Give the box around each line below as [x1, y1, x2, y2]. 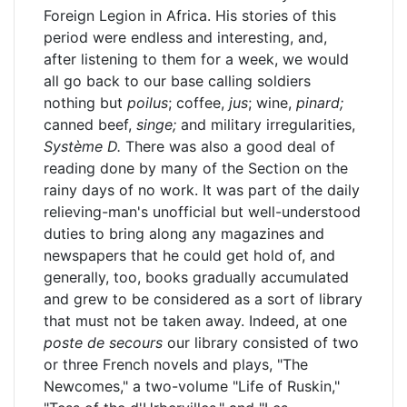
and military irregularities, [176, 115, 355, 134]
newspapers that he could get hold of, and [44, 246, 335, 264]
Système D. [44, 137, 121, 155]
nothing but [44, 94, 127, 112]
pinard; [296, 94, 343, 112]
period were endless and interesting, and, [44, 28, 327, 46]
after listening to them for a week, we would [44, 50, 349, 68]
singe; [136, 115, 176, 134]
